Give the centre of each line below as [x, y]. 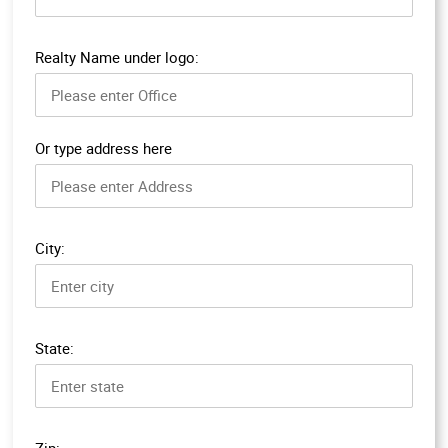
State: [54, 347]
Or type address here [103, 147]
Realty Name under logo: [117, 56]
